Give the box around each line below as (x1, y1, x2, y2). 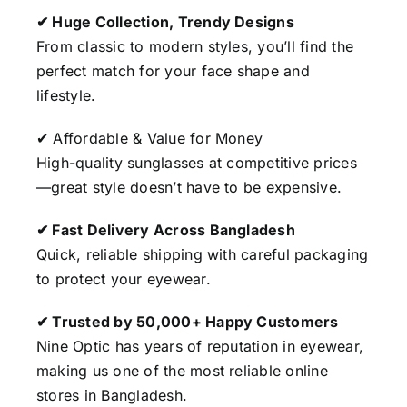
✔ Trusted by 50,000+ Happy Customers (35, 312, 339, 331)
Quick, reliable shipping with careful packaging (35, 244, 369, 263)
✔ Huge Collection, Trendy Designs (35, 12, 294, 31)
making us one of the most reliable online (35, 361, 328, 380)
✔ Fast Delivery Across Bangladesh (35, 220, 295, 239)
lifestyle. (35, 85, 96, 104)
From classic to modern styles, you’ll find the (35, 36, 354, 55)
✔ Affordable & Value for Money (35, 128, 263, 147)
